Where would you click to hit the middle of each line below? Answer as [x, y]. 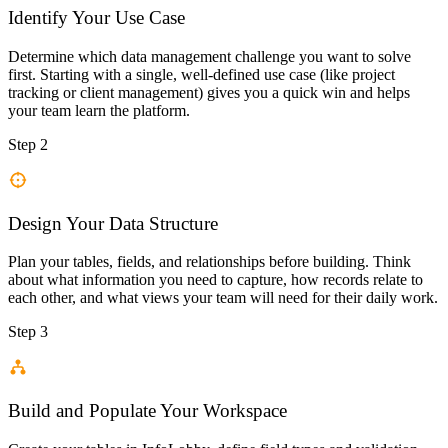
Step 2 [28, 145]
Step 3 [28, 332]
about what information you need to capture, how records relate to [215, 280]
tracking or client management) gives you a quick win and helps [209, 93]
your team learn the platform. [99, 111]
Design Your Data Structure [113, 223]
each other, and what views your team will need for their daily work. [223, 298]
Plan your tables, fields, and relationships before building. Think [209, 262]
